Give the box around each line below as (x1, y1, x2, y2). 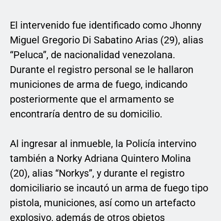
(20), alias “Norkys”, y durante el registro (10, 167, 184, 180)
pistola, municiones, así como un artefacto (10, 197, 195, 209)
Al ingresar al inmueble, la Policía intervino (10, 138, 196, 150)
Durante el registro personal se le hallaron (10, 64, 193, 76)
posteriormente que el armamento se (10, 93, 174, 106)
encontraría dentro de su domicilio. (10, 108, 162, 120)
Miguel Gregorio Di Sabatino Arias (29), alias (10, 34, 203, 46)
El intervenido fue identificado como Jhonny (10, 19, 201, 32)
